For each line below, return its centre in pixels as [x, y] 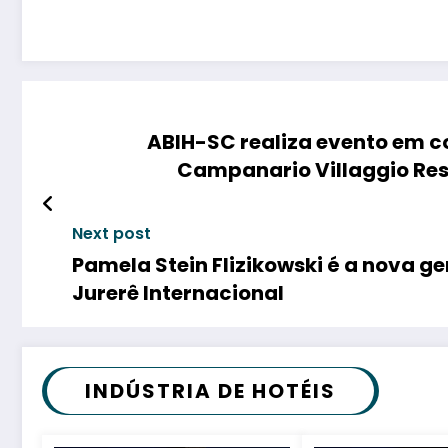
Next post [111, 233]
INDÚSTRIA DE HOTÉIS [210, 390]
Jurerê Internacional [178, 292]
